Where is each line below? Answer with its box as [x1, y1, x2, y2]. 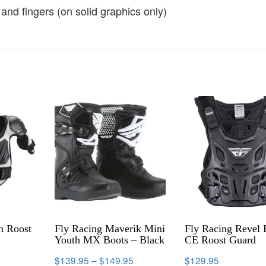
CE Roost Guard [185, 233, 256, 246]
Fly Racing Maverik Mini [55, 222, 166, 235]
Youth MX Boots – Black [55, 233, 165, 246]
